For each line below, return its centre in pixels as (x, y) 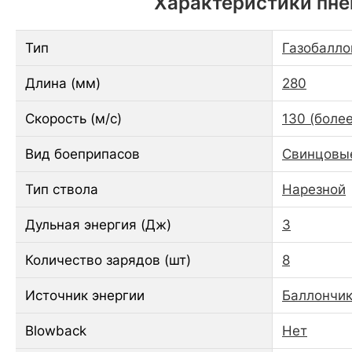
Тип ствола (62, 189)
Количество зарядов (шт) (108, 260)
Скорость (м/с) (73, 118)
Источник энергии (85, 295)
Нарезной (314, 189)
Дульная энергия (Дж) (98, 224)
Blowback (56, 330)
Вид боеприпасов (82, 154)
